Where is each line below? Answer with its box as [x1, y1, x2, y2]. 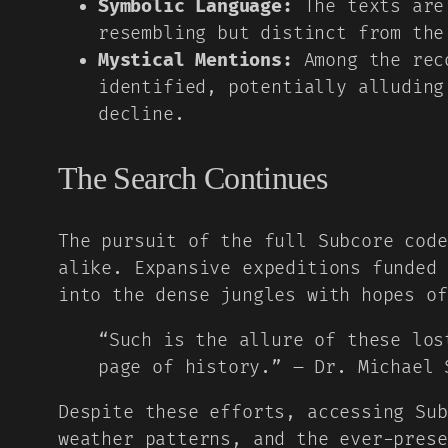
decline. [98, 103, 185, 127]
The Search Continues [58, 160, 328, 197]
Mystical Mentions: [98, 49, 293, 73]
